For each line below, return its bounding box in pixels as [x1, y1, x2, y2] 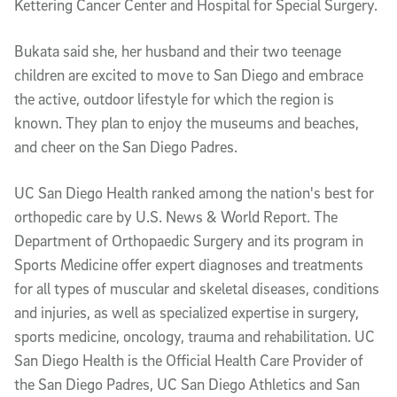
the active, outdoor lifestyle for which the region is [14, 89, 334, 108]
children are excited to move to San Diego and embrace [14, 65, 363, 84]
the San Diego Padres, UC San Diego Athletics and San [14, 374, 360, 393]
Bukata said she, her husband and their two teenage [14, 41, 341, 60]
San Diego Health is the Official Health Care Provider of [14, 350, 363, 370]
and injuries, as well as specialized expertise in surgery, [14, 302, 359, 322]
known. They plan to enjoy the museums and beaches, [14, 113, 359, 132]
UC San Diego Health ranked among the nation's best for [14, 183, 374, 202]
